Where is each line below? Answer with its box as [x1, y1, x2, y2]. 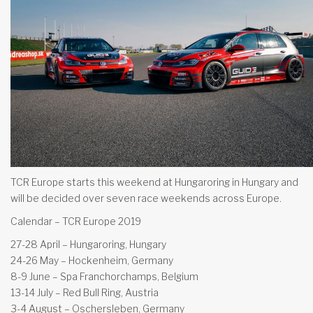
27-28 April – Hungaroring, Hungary [10, 238, 166, 250]
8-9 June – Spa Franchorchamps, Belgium [10, 270, 198, 282]
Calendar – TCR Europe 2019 [10, 214, 141, 227]
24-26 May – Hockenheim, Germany [10, 254, 173, 266]
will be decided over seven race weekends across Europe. [10, 191, 282, 204]
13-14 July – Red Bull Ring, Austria [10, 286, 159, 298]
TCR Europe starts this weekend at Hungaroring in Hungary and [10, 175, 298, 188]
